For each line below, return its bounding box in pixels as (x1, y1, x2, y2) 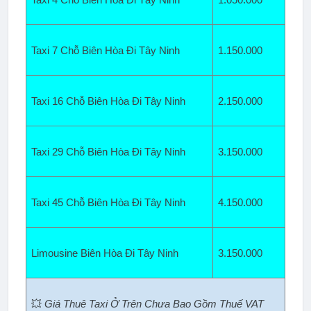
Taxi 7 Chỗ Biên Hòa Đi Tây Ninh (31, 45, 180, 57)
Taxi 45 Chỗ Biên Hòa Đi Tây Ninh (31, 197, 185, 209)
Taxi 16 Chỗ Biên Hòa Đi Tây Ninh (31, 96, 185, 108)
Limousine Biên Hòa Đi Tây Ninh (31, 248, 178, 260)
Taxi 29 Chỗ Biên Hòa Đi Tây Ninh (31, 146, 185, 158)
